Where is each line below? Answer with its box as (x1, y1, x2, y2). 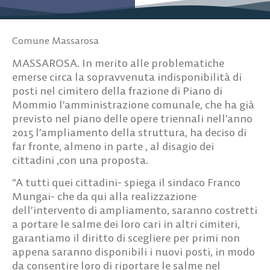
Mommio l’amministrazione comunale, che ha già (12, 97, 254, 111)
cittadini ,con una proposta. (12, 152, 148, 167)
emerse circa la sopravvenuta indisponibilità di (12, 69, 242, 84)
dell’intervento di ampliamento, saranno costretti (12, 202, 257, 217)
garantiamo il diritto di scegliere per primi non (12, 230, 240, 245)
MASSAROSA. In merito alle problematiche (12, 55, 224, 70)
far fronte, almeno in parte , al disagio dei (12, 139, 214, 153)
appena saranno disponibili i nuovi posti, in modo (12, 244, 255, 259)
